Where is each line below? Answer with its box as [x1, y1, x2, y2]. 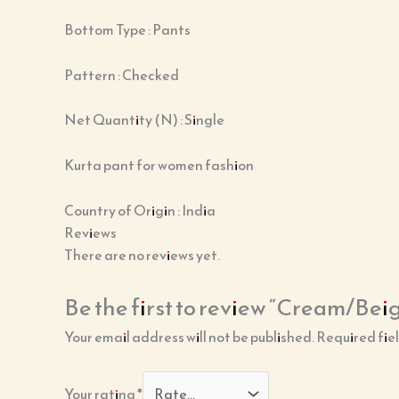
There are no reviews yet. [64, 243, 220, 265]
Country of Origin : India [64, 199, 216, 221]
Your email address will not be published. [64, 326, 314, 348]
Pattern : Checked [64, 63, 179, 85]
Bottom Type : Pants [64, 19, 191, 41]
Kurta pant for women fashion [64, 154, 254, 175]
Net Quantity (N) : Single [64, 109, 224, 131]
